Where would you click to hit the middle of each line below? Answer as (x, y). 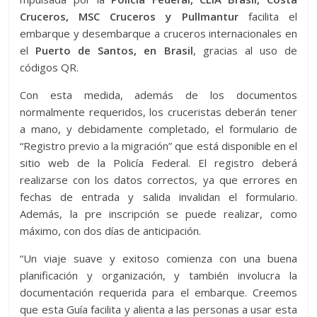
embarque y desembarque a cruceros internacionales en (158, 34)
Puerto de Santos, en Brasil (114, 51)
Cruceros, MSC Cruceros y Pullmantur (129, 17)
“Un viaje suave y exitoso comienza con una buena (158, 259)
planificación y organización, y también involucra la (158, 276)
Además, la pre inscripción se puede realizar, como (158, 214)
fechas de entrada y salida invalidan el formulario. (158, 197)
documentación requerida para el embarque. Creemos (158, 293)
